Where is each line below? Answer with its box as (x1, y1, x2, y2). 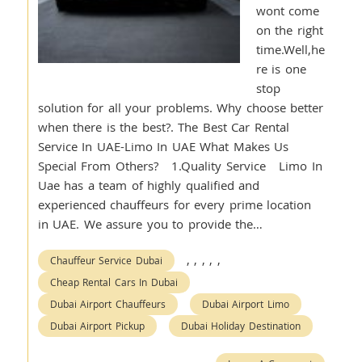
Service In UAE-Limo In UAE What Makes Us (37, 138, 289, 154)
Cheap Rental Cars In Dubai (49, 276, 178, 288)
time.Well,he (255, 41, 325, 57)
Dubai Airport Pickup (49, 319, 145, 332)
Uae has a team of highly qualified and (37, 177, 260, 193)
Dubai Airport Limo (201, 297, 289, 310)
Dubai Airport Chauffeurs (49, 297, 166, 310)
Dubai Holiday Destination (180, 319, 301, 332)
